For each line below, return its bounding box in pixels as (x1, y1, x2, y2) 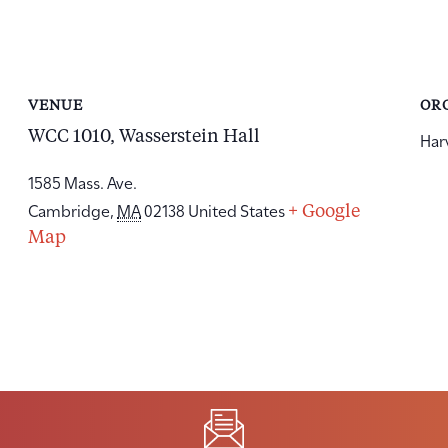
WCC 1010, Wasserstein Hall (28, 127, 261, 146)
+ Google (288, 202, 361, 221)
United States (188, 197, 286, 221)
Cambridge (28, 197, 111, 221)
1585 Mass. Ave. (28, 169, 138, 193)
